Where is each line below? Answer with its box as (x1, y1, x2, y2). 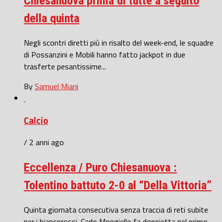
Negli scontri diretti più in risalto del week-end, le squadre (24, 36, 214, 49)
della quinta (24, 11, 79, 26)
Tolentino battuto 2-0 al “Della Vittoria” (24, 178, 212, 193)
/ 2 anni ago (24, 136, 64, 149)
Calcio (24, 113, 48, 127)
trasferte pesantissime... (24, 60, 106, 72)
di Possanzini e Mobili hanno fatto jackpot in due (24, 48, 185, 60)
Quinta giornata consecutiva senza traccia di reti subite (24, 204, 208, 216)
